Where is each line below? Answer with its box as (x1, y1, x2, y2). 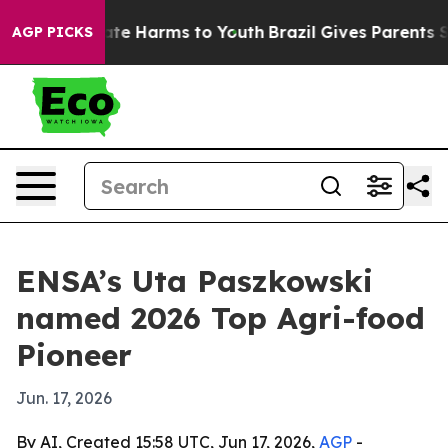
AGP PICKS (12, 23, 93, 41)
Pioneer (16, 336, 132, 374)
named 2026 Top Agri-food (16, 299, 425, 337)
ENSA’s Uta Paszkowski (16, 262, 373, 300)
